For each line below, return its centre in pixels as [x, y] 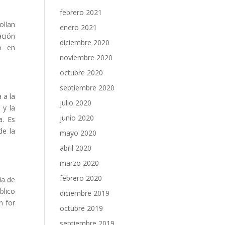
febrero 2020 [81, 178]
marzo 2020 [80, 163]
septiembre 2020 [87, 88]
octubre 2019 [82, 208]
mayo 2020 [78, 133]
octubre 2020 [82, 73]
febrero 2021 [81, 12]
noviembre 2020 [86, 58]
